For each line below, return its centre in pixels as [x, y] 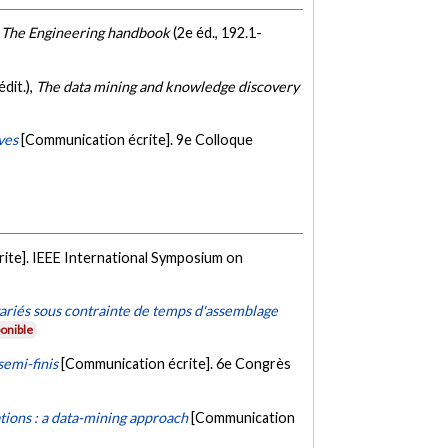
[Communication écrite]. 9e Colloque [137, 139]
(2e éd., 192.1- [216, 33]
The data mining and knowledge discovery [168, 86]
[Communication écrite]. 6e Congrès [176, 364]
